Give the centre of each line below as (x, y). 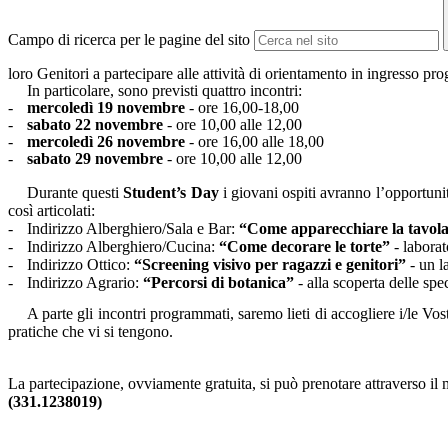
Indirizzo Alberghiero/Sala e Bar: (133, 229)
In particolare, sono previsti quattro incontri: (164, 91)
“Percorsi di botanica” (218, 283)
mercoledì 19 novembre (108, 108)
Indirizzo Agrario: (85, 283)
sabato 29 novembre (95, 159)
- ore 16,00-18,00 (244, 108)
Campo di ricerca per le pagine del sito (129, 40)
